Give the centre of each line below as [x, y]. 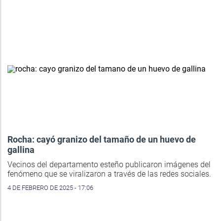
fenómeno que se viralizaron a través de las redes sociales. [109, 174]
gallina [21, 150]
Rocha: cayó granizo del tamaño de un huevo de [102, 140]
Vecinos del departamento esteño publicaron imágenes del [109, 165]
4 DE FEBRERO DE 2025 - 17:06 [50, 188]
